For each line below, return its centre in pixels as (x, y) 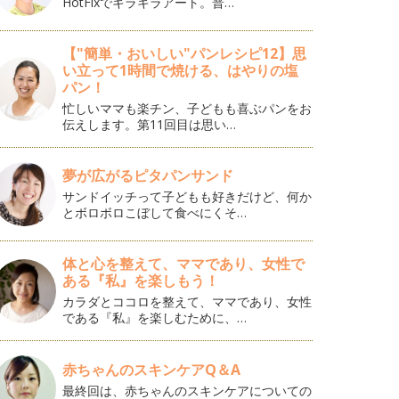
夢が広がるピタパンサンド (148, 175)
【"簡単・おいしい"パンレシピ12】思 (185, 53)
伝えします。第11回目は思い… (150, 124)
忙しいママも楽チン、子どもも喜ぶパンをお (187, 108)
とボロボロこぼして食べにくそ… (155, 212)
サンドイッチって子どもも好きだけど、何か (187, 196)
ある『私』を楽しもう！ (141, 281)
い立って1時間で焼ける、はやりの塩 (181, 70)
